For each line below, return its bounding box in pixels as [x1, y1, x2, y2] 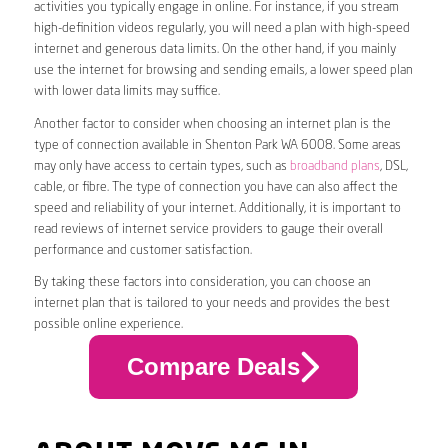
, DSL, [379, 159, 408, 173]
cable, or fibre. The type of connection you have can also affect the [33, 180, 398, 194]
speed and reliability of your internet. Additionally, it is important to [33, 201, 401, 215]
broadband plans [289, 159, 380, 173]
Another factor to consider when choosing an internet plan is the [33, 117, 391, 131]
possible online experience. [33, 317, 183, 331]
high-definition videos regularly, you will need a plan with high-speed [33, 22, 410, 36]
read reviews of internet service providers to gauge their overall [33, 222, 383, 236]
